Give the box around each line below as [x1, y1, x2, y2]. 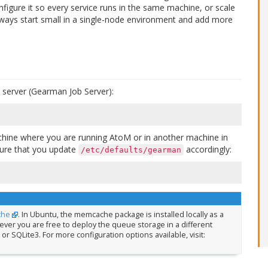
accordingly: [184, 144, 232, 155]
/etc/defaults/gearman [81, 145, 181, 154]
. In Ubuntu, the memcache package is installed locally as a [17, 209, 224, 220]
